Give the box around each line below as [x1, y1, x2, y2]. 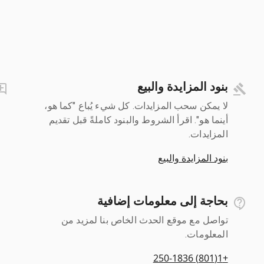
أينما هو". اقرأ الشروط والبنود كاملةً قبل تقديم [48, 114, 228, 126]
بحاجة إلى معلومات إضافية [97, 193, 228, 208]
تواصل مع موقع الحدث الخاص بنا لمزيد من [61, 214, 228, 226]
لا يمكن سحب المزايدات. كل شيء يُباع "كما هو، [44, 100, 228, 111]
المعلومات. [185, 228, 228, 240]
